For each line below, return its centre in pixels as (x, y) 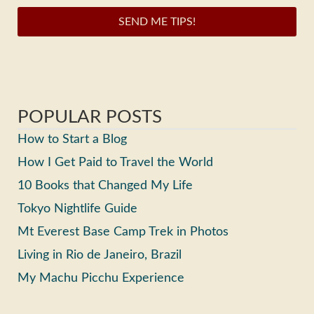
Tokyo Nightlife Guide (77, 209)
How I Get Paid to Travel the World (115, 163)
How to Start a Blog (72, 140)
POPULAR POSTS (90, 117)
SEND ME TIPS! (157, 22)
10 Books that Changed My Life (105, 186)
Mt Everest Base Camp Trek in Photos (123, 232)
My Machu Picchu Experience (101, 279)
